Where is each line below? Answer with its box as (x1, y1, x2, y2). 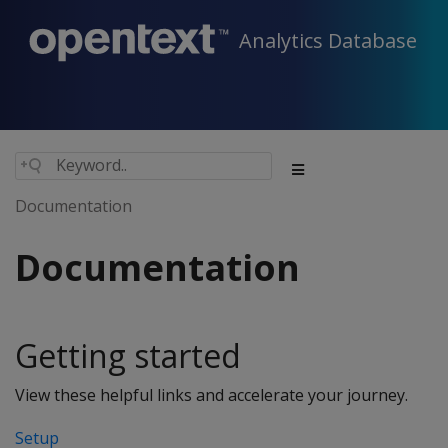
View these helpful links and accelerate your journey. (15, 384, 408, 406)
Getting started (15, 334, 241, 377)
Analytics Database (239, 27, 417, 55)
